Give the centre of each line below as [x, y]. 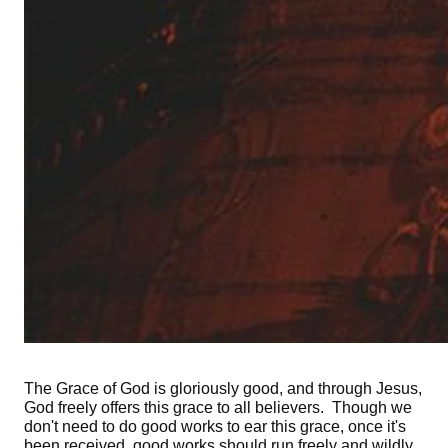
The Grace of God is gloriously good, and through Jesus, [223, 388]
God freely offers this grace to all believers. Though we [218, 407]
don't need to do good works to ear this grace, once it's [215, 426]
